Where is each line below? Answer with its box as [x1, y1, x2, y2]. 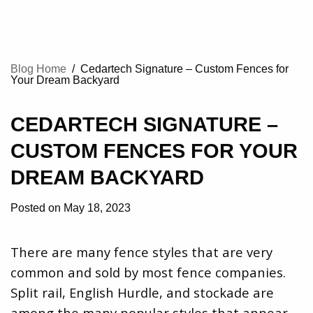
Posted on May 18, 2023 [10, 202, 131, 214]
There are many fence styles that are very [10, 243, 272, 261]
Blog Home [10, 63, 66, 75]
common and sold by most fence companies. [10, 263, 286, 282]
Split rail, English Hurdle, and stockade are [10, 284, 274, 302]
